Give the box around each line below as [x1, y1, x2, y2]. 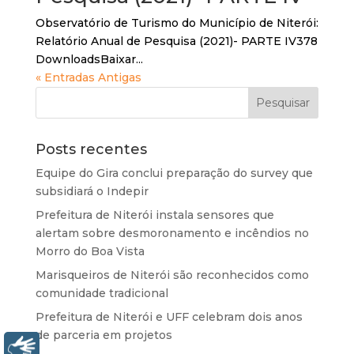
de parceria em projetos [35, 328, 172, 342]
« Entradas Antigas [35, 70, 141, 85]
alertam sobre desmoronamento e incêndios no [35, 226, 309, 240]
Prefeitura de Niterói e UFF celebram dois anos [35, 310, 303, 324]
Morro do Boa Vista [35, 244, 145, 258]
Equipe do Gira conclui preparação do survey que [35, 166, 313, 180]
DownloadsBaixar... [35, 52, 143, 66]
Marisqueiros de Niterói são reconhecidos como [35, 268, 309, 282]
